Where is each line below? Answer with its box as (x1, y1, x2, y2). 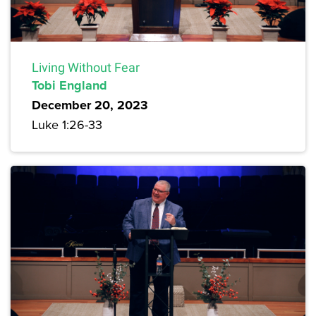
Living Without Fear (32, 60, 140, 75)
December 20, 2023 (32, 96, 148, 115)
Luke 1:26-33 (32, 116, 102, 134)
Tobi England (32, 76, 107, 95)
